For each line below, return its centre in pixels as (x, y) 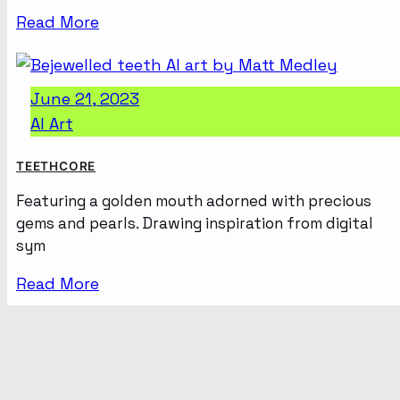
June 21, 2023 (85, 98)
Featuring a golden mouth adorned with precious (194, 200)
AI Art (52, 123)
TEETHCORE (56, 166)
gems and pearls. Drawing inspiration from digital (195, 223)
